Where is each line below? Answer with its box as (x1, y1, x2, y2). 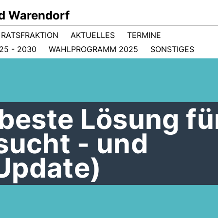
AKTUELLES (71, 30, 115, 40)
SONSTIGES (150, 44, 194, 54)
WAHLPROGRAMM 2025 (49, 44, 138, 54)
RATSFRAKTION (1, 30, 58, 40)
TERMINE (127, 30, 161, 40)
